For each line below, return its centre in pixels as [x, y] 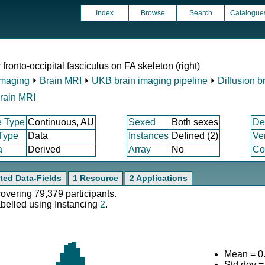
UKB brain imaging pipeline [150, 81]
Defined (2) [195, 136]
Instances [148, 136]
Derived [44, 149]
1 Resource [96, 178]
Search [201, 13]
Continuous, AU [61, 122]
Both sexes [195, 122]
